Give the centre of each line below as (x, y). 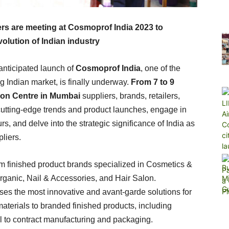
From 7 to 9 (153, 82)
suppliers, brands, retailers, (130, 96)
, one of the (161, 68)
